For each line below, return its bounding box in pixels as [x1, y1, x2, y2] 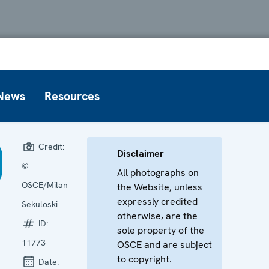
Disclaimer [116, 147, 164, 160]
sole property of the [116, 223, 204, 237]
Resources [44, 88, 100, 104]
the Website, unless [116, 180, 202, 193]
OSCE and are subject [116, 238, 212, 251]
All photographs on [116, 166, 199, 179]
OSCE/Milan [21, 179, 68, 190]
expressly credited [116, 195, 198, 208]
